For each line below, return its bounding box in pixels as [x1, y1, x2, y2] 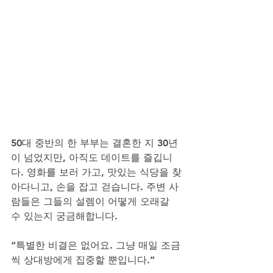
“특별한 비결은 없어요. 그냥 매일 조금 [11, 239, 180, 251]
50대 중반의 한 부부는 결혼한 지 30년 [11, 136, 178, 149]
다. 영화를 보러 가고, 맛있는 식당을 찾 [11, 166, 182, 178]
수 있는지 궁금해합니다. [11, 210, 118, 222]
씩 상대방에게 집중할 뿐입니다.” [11, 253, 155, 266]
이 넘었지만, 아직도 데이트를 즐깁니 [11, 151, 172, 163]
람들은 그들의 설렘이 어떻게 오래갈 [11, 195, 172, 207]
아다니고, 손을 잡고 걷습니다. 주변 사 [11, 180, 179, 193]
